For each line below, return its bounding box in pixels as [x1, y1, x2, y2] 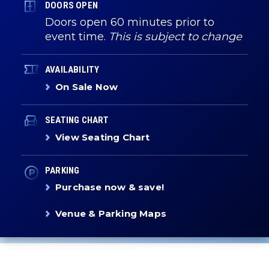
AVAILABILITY [45, 64, 100, 75]
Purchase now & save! [55, 181, 164, 193]
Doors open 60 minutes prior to [45, 16, 214, 29]
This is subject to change [109, 30, 242, 43]
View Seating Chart [55, 131, 150, 143]
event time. [45, 30, 109, 43]
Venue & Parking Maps [55, 208, 166, 219]
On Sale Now [55, 81, 118, 92]
